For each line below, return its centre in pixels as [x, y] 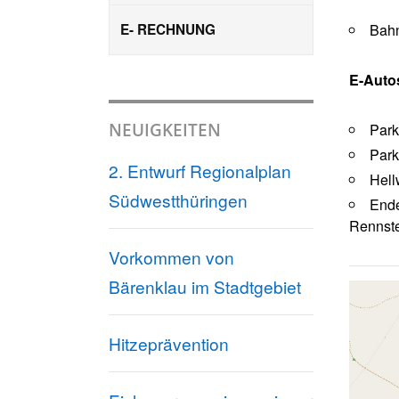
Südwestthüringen [178, 199]
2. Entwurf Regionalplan [200, 170]
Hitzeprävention [169, 343]
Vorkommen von [171, 256]
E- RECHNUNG [168, 29]
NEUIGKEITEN [165, 129]
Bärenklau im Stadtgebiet [205, 286]
